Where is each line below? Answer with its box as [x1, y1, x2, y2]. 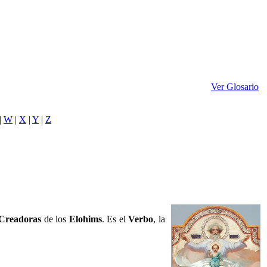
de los [41, 214, 69, 224]
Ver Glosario [211, 82, 259, 92]
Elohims [69, 214, 102, 224]
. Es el [101, 214, 129, 224]
